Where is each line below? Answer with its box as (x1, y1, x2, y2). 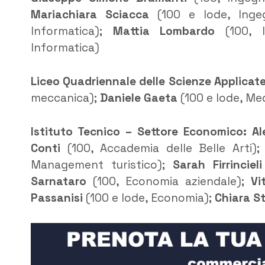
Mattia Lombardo (112, 24, 215, 39)
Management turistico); (31, 157, 173, 172)
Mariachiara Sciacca (31, 7, 149, 22)
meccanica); (31, 90, 100, 105)
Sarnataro (31, 173, 86, 189)
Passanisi (31, 190, 83, 205)
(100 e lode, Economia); (83, 190, 215, 205)
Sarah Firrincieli (173, 157, 262, 172)
